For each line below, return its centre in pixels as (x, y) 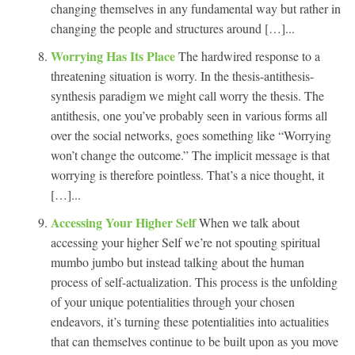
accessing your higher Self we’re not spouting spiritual (185, 242)
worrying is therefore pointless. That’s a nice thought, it (187, 174)
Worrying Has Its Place (115, 55)
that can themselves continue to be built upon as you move (195, 341)
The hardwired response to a (249, 55)
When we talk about (249, 222)
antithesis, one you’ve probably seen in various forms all (189, 115)
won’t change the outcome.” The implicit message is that (190, 155)
